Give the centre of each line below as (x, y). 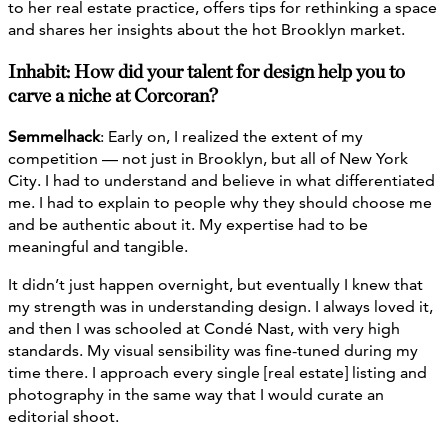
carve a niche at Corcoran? (113, 95)
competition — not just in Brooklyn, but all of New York (208, 158)
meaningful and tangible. (98, 246)
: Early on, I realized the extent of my (231, 136)
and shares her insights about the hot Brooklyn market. (206, 29)
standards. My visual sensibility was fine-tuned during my (213, 350)
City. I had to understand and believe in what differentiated (221, 180)
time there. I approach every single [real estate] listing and (217, 372)
